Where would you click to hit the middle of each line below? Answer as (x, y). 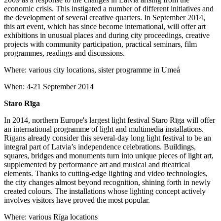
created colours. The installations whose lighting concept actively (105, 191)
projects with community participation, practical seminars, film (100, 44)
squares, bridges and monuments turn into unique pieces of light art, (109, 155)
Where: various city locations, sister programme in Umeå (92, 70)
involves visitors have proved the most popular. (77, 200)
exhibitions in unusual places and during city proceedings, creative (107, 35)
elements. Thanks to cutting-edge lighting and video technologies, (106, 173)
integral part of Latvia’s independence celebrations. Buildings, (100, 147)
